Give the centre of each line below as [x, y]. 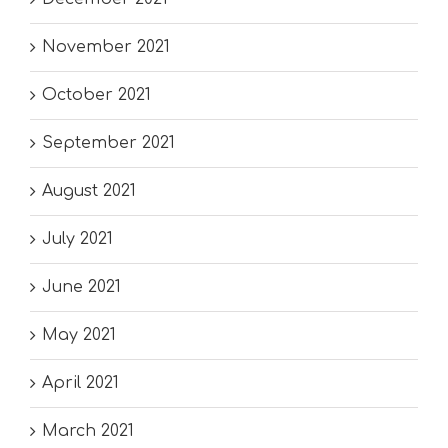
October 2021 [96, 95]
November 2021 [106, 47]
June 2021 [81, 287]
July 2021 [77, 239]
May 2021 [79, 335]
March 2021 [88, 431]
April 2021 [80, 383]
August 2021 [89, 191]
